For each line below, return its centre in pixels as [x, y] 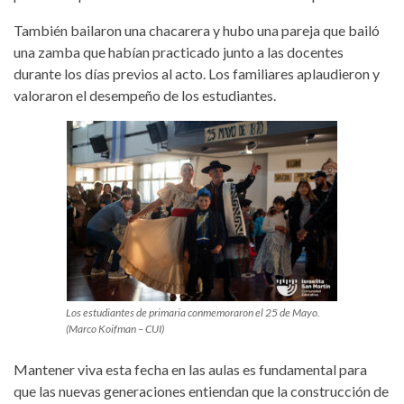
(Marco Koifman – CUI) [115, 328]
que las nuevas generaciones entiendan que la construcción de [201, 390]
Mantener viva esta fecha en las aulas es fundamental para [190, 369]
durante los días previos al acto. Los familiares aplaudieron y [197, 73]
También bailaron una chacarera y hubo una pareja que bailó [197, 30]
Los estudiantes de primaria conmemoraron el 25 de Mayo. [193, 312]
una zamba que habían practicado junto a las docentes [179, 51]
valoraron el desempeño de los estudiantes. [145, 95]
